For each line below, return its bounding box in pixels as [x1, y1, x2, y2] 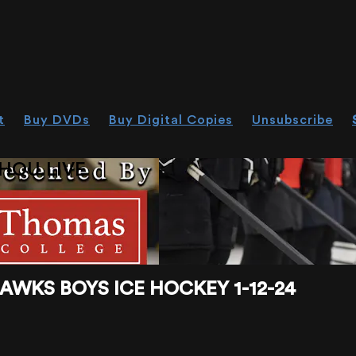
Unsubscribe [252, 114, 333, 126]
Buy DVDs [24, 114, 90, 126]
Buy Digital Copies [109, 114, 233, 126]
